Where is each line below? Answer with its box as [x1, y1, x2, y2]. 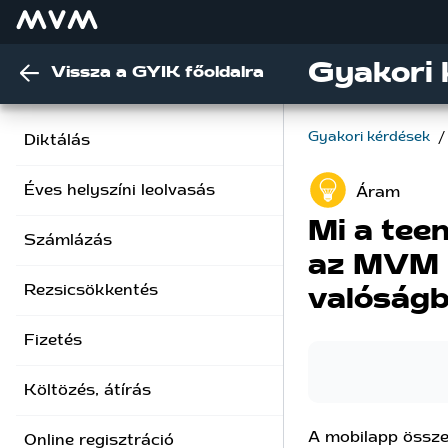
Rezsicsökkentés [24, 282, 158, 298]
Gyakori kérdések [308, 130, 434, 144]
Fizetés [24, 332, 82, 348]
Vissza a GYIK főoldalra [51, 63, 265, 80]
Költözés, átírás [24, 382, 151, 398]
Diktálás [24, 132, 90, 148]
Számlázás [24, 232, 112, 248]
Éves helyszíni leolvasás [24, 182, 215, 198]
